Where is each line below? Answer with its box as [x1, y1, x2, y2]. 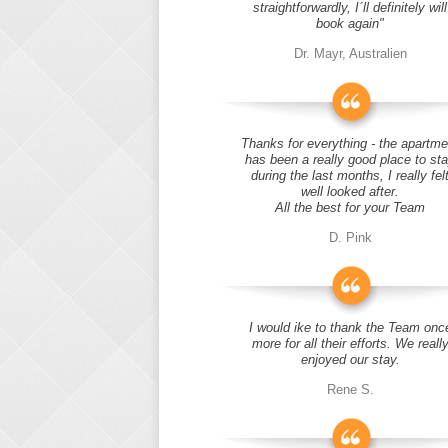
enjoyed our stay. [300, 352, 400, 367]
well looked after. [301, 184, 399, 199]
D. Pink [328, 230, 372, 245]
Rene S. [326, 382, 374, 397]
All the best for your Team [275, 200, 425, 215]
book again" [316, 16, 384, 31]
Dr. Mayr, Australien [293, 46, 407, 61]
